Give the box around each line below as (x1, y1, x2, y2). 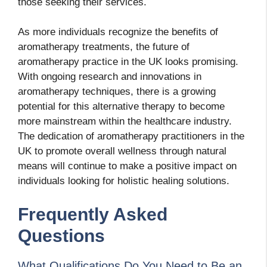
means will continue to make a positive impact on (18, 160, 237, 172)
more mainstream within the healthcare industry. (18, 116, 232, 128)
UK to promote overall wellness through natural (18, 145, 226, 157)
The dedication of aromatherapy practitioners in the (18, 131, 244, 142)
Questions (18, 225, 105, 246)
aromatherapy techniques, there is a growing (18, 86, 216, 98)
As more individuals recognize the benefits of (18, 26, 218, 38)
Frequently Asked (18, 204, 167, 224)
